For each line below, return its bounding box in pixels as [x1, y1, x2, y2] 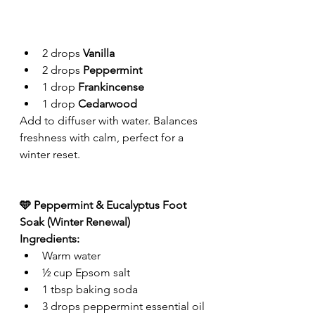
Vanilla [83, 46, 115, 60]
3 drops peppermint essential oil [42, 300, 205, 314]
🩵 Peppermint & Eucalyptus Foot [20, 198, 189, 212]
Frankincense [78, 80, 144, 94]
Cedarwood [78, 97, 137, 111]
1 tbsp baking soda [42, 283, 138, 297]
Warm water [42, 249, 101, 263]
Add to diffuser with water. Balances [20, 114, 200, 128]
